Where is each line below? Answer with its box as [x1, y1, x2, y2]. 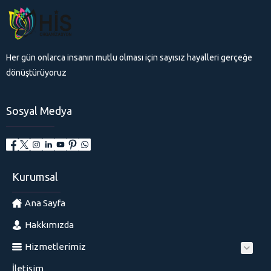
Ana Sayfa [25, 198, 65, 209]
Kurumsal [12, 170, 58, 183]
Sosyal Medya [6, 104, 72, 117]
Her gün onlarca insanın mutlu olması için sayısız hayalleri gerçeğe [6, 52, 252, 62]
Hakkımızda [25, 220, 74, 230]
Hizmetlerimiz [25, 241, 86, 252]
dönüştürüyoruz [6, 67, 67, 77]
